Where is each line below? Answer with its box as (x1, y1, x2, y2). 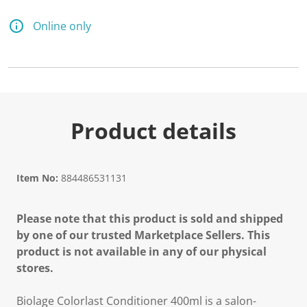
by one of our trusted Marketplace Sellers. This (16, 228, 270, 243)
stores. (16, 260, 53, 275)
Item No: (16, 171, 58, 184)
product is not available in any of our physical (16, 244, 267, 259)
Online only (33, 19, 91, 34)
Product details (71, 116, 236, 145)
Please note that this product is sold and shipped (16, 211, 283, 226)
